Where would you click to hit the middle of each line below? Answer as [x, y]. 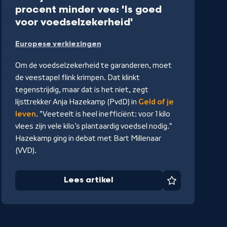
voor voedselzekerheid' [74, 23]
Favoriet [191, 185]
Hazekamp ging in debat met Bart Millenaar [88, 139]
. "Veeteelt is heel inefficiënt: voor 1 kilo [103, 114]
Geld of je [156, 102]
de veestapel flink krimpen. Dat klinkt [77, 78]
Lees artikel [89, 180]
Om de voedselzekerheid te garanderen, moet [93, 66]
